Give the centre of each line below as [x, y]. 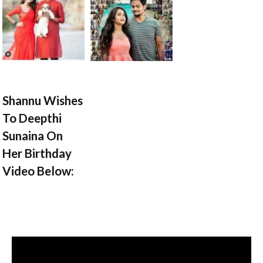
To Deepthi [32, 118]
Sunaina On [32, 136]
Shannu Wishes [42, 101]
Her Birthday [37, 154]
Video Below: [38, 171]
